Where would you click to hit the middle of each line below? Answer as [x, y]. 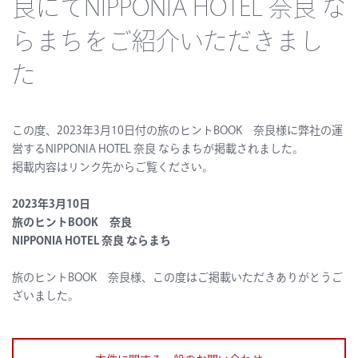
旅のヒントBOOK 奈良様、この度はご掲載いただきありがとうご [177, 279]
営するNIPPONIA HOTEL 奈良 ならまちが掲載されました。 [158, 150]
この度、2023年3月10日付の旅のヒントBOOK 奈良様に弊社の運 [177, 132]
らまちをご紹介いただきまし [168, 44]
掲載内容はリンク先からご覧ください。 [113, 169]
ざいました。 [46, 297]
